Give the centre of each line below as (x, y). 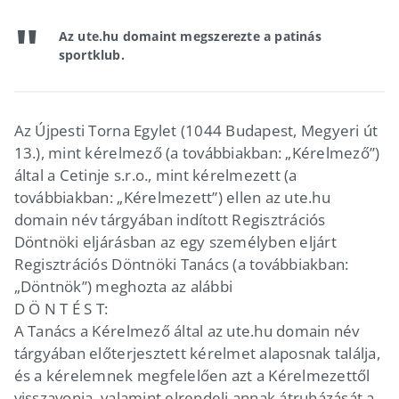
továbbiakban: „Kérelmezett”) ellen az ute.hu (172, 197)
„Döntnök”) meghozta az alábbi (123, 286)
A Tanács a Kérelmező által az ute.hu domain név (187, 330)
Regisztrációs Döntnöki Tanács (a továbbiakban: (181, 264)
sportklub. (91, 54)
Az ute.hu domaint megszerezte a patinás (190, 36)
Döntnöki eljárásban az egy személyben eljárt (175, 241)
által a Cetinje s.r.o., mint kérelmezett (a (155, 175)
